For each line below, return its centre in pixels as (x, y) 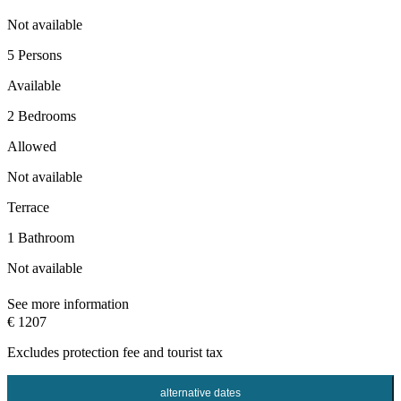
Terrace (28, 208)
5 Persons (34, 55)
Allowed (32, 147)
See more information (68, 304)
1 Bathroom (41, 238)
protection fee (101, 353)
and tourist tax (181, 353)
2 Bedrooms (42, 116)
